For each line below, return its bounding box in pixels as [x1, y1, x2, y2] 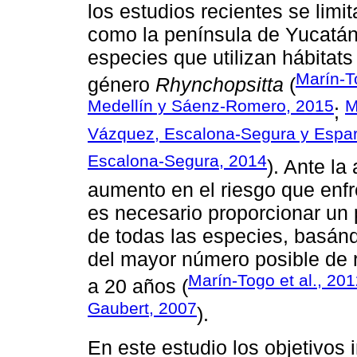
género [88, 73, 155, 96]
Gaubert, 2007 [88, 298, 197, 317]
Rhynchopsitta [155, 73, 284, 96]
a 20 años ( [88, 275, 188, 298]
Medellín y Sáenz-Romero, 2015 [88, 96, 334, 116]
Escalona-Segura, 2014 [88, 151, 267, 170]
